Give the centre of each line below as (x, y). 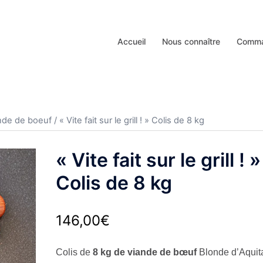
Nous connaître (191, 41)
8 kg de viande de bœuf (144, 252)
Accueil (131, 41)
